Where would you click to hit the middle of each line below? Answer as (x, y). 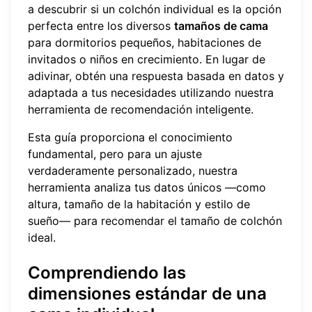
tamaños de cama (221, 25)
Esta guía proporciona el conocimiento (130, 137)
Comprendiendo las (107, 272)
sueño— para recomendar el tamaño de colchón (155, 220)
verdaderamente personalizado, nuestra (133, 170)
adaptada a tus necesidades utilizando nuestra (151, 92)
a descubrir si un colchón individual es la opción (155, 9)
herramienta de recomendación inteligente (139, 109)
